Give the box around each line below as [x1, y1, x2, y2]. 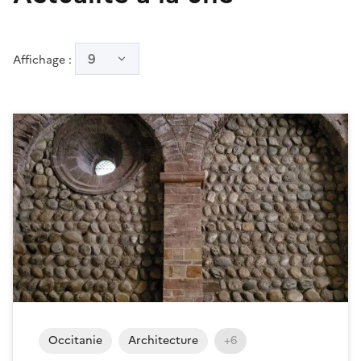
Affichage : [13, 51, 75, 68]
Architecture [128, 331, 198, 349]
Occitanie [48, 331, 102, 349]
